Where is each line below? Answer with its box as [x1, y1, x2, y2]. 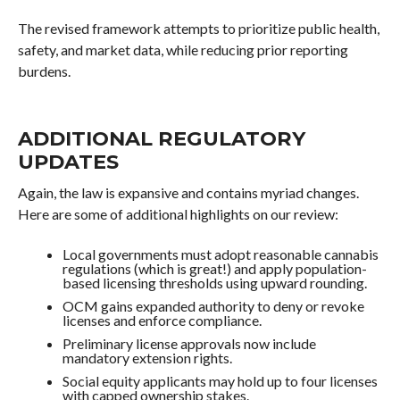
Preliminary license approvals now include [62, 335, 316, 352]
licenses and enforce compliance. [62, 312, 262, 329]
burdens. [17, 62, 71, 79]
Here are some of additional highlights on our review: [17, 205, 338, 222]
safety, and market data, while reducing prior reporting [17, 41, 348, 58]
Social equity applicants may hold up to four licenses [62, 372, 378, 389]
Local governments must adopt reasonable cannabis [62, 246, 379, 262]
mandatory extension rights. [62, 349, 232, 366]
